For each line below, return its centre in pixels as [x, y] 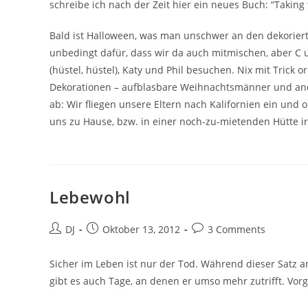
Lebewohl [90, 197]
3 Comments [236, 229]
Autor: [63, 243]
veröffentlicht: [118, 243]
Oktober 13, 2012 [141, 229]
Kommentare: [222, 243]
